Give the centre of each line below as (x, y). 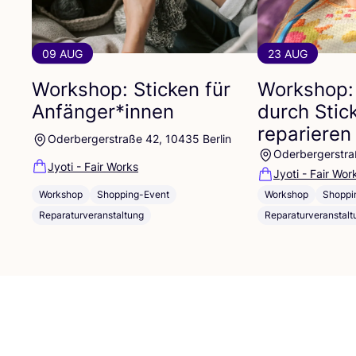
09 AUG (62, 53)
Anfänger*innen (103, 111)
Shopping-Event (133, 194)
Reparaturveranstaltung (91, 215)
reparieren (304, 133)
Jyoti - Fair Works (93, 166)
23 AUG (288, 53)
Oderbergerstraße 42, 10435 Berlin (139, 138)
